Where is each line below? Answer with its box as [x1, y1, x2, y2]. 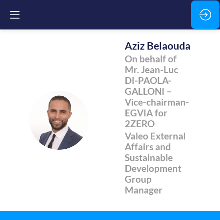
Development [125, 163, 181, 174]
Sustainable [125, 152, 173, 164]
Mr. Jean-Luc [125, 64, 178, 75]
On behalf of [125, 53, 177, 64]
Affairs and [125, 141, 171, 153]
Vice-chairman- [125, 96, 189, 108]
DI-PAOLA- [125, 75, 171, 86]
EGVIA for [125, 107, 167, 118]
